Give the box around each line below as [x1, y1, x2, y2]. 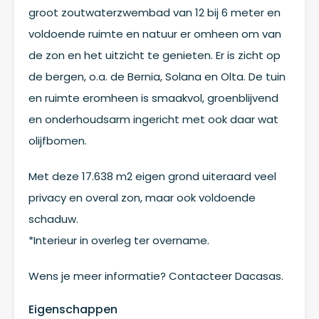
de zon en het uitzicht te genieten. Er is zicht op [28, 47, 281, 63]
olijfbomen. [28, 132, 87, 148]
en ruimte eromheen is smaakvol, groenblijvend [28, 90, 278, 105]
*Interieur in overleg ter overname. [28, 232, 209, 248]
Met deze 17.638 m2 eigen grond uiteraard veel [28, 168, 276, 184]
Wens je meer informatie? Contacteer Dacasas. [28, 268, 283, 283]
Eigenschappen [28, 300, 117, 318]
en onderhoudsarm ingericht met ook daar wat [28, 111, 278, 127]
